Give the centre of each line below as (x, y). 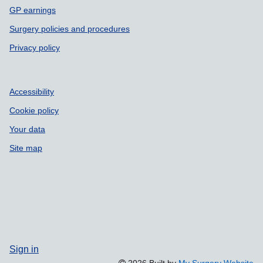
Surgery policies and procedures (70, 29)
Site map (26, 148)
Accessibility (32, 92)
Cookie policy (34, 110)
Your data (27, 129)
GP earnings (33, 10)
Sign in (24, 249)
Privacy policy (35, 48)
